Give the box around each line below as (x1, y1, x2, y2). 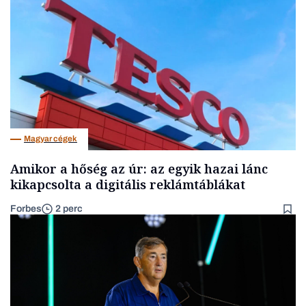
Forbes (10, 203, 42, 214)
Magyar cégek (24, 134, 77, 144)
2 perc (55, 204, 83, 214)
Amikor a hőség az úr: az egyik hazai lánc (10, 160, 268, 177)
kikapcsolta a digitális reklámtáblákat (10, 176, 245, 193)
